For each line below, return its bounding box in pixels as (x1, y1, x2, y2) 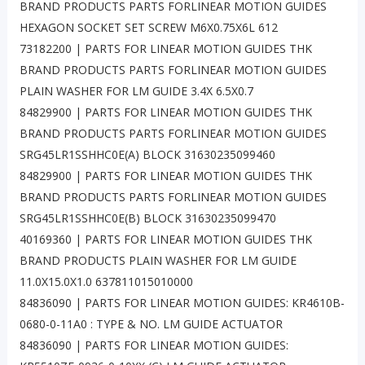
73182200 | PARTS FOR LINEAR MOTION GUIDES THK (19, 41, 312, 57)
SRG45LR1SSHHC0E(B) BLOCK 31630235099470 (19, 210, 276, 226)
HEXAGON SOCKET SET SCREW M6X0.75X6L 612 (19, 20, 278, 36)
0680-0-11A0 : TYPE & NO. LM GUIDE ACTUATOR (19, 316, 283, 332)
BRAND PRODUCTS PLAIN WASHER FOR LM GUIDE (19, 253, 297, 269)
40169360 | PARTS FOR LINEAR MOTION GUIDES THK (19, 231, 312, 248)
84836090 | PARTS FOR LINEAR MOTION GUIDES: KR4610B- (19, 295, 345, 311)
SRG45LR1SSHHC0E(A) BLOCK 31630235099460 (19, 147, 275, 163)
